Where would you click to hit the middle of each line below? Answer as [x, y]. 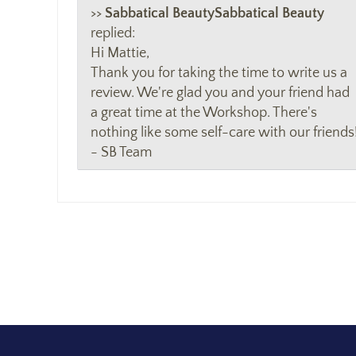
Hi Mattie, [120, 53]
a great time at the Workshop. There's [204, 112]
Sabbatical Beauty [269, 13]
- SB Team [121, 152]
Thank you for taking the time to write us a [219, 73]
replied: [113, 33]
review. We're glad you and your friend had [220, 93]
